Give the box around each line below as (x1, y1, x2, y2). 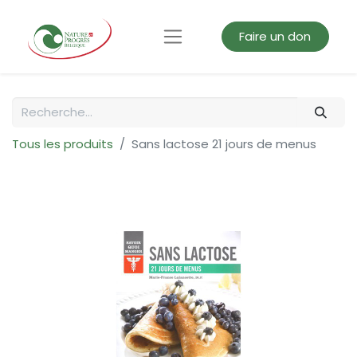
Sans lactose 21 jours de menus (131, 135, 316, 153)
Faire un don (239, 28, 312, 45)
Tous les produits (12, 135, 113, 153)
